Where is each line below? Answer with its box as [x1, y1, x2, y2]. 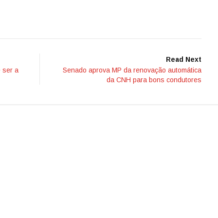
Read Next [166, 55, 201, 64]
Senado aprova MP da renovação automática [63, 66, 201, 74]
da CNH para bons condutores [107, 76, 201, 84]
